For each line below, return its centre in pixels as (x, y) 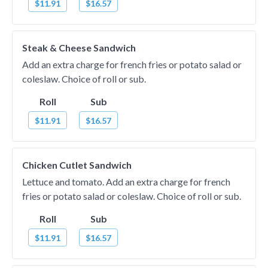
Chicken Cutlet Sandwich (77, 165)
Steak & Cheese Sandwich (79, 48)
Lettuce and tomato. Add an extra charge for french (126, 182)
